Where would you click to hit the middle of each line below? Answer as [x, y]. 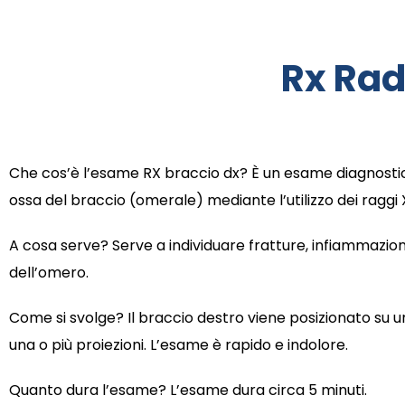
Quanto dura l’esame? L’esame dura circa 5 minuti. [188, 391]
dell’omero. [49, 273]
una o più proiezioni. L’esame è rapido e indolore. [179, 345]
